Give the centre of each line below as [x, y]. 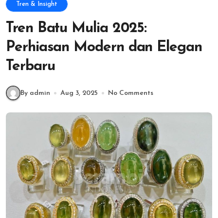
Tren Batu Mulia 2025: [76, 28]
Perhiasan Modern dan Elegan [104, 47]
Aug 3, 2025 [79, 93]
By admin [35, 93]
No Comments [131, 93]
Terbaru [30, 66]
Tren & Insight [37, 4]
